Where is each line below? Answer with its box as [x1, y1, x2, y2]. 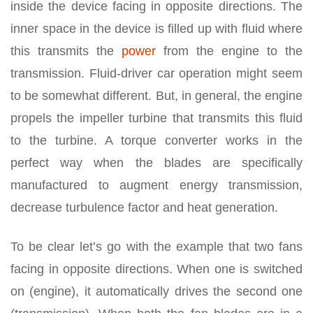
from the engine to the [156, 44, 303, 58]
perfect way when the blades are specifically [10, 156, 303, 170]
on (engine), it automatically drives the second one [10, 284, 303, 298]
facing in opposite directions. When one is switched [10, 262, 303, 276]
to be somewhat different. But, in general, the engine [10, 89, 303, 103]
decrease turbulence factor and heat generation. [10, 201, 278, 214]
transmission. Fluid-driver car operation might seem [10, 66, 303, 80]
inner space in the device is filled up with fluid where [10, 22, 303, 36]
